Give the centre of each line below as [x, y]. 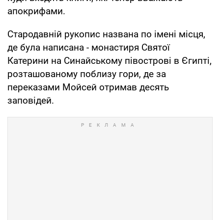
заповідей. [31, 100]
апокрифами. [36, 11]
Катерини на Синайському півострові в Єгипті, [110, 60]
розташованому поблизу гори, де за [87, 74]
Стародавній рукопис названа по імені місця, [106, 34]
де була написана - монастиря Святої [89, 47]
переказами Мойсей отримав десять [88, 87]
